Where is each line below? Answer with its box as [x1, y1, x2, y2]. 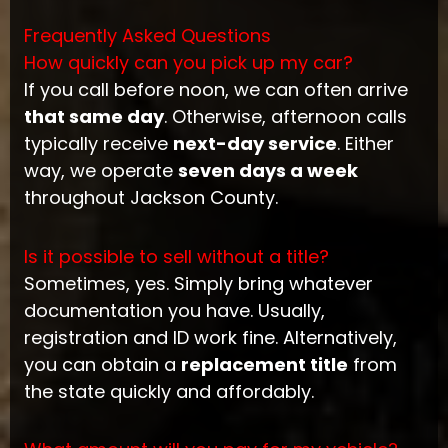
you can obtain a [23, 351, 181, 377]
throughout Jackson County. [23, 185, 278, 211]
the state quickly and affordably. [23, 378, 314, 404]
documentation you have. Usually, [23, 297, 325, 323]
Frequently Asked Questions [23, 23, 271, 49]
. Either [336, 131, 394, 157]
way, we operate [23, 158, 178, 184]
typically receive [23, 131, 173, 157]
